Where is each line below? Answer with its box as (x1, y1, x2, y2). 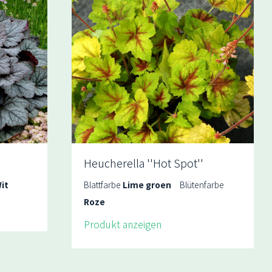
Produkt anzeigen (83, 217, 161, 232)
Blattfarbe (83, 178, 123, 191)
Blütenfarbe (179, 178, 224, 191)
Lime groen (122, 178, 171, 191)
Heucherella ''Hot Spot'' (83, 155, 203, 171)
